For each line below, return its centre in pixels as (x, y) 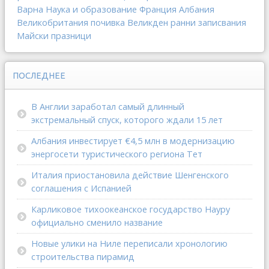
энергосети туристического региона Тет (117, 154)
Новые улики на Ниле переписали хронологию (129, 243)
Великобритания (53, 22)
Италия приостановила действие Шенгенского (130, 175)
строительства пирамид (83, 256)
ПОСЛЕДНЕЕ (39, 75)
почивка (108, 22)
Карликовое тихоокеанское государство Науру (131, 209)
